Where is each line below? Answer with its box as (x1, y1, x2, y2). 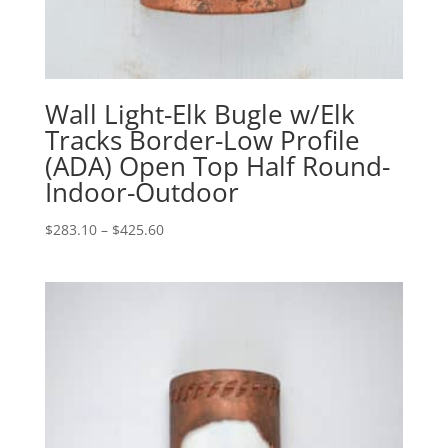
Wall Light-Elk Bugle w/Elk (44, 96, 355, 133)
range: (162, 242, 206, 262)
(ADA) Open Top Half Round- (44, 148, 390, 185)
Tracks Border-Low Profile (44, 122, 360, 159)
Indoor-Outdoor (44, 174, 239, 211)
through (162, 288, 217, 308)
